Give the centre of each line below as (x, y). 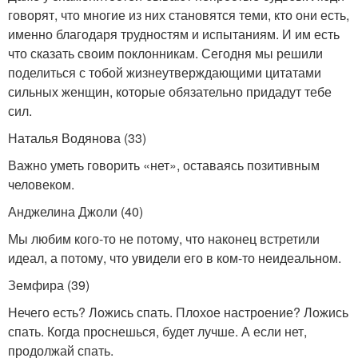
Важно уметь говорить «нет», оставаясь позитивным (164, 165)
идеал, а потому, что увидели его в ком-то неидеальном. (175, 258)
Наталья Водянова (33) (77, 138)
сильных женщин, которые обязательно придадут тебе (170, 91)
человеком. (41, 184)
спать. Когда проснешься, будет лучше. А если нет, (157, 331)
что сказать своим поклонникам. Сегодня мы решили (165, 53)
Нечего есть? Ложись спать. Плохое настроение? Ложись (178, 312)
